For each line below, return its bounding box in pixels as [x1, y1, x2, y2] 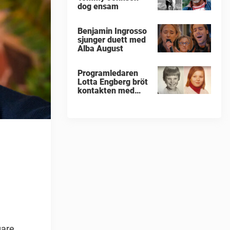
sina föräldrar [78, 94, 128, 104]
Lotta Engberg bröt [78, 76, 148, 87]
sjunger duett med [78, 35, 146, 45]
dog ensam [78, 2, 119, 12]
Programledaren [78, 68, 138, 78]
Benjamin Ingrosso [78, 26, 147, 36]
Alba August [78, 44, 123, 54]
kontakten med [78, 85, 135, 95]
